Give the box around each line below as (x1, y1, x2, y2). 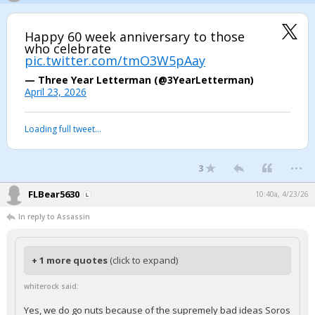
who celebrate (25, 40, 111, 57)
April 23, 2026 (25, 85, 86, 98)
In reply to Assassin (18, 212, 90, 221)
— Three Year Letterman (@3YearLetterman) (25, 73, 254, 86)
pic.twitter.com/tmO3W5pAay (25, 52, 205, 69)
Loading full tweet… (25, 123, 101, 135)
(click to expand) (110, 254, 178, 266)
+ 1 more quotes (32, 254, 110, 266)
